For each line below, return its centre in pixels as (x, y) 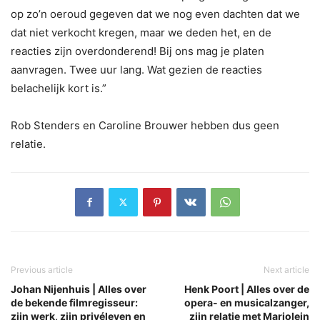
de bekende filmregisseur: (74, 302)
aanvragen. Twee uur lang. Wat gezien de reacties (136, 69)
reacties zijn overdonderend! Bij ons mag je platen (137, 51)
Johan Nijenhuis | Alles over (79, 289)
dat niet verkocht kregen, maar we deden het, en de (141, 32)
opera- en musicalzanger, (247, 302)
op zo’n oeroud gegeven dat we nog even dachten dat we (155, 14)
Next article (286, 269)
